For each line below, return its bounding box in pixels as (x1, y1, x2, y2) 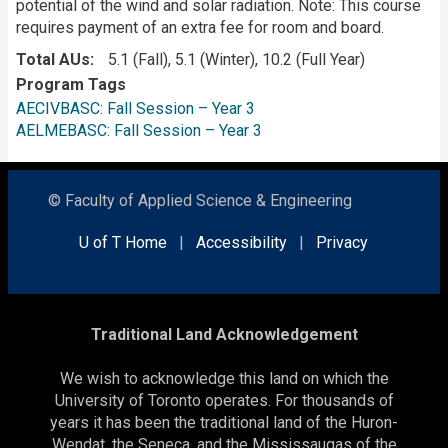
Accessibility (196, 232, 287, 252)
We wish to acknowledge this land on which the (59, 368, 389, 388)
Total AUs (16, 49, 90, 69)
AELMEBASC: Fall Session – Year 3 (16, 120, 262, 140)
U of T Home (79, 232, 167, 252)
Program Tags (16, 74, 126, 94)
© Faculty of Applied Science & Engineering (48, 190, 352, 210)
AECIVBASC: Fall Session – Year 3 (16, 98, 255, 118)
